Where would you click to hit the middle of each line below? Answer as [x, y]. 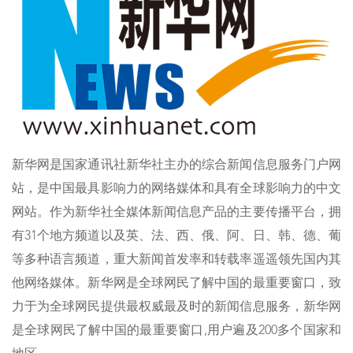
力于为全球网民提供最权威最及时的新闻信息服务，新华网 [176, 308]
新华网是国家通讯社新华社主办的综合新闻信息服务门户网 [176, 166]
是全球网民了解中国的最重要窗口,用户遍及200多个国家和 [176, 331]
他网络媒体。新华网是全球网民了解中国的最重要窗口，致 [176, 284]
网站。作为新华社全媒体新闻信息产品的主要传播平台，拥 [176, 213]
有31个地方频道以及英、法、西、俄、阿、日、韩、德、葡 [176, 237]
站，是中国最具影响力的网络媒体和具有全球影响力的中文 [176, 190]
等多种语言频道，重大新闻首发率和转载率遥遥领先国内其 [176, 260]
